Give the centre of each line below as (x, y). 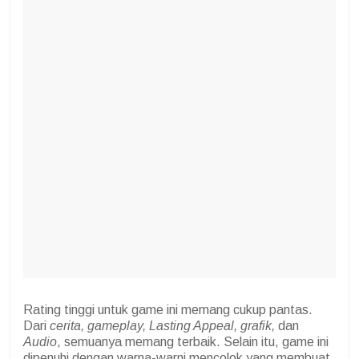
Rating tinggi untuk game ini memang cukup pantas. (168, 310)
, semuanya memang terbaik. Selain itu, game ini (193, 342)
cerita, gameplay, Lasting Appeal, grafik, (162, 326)
